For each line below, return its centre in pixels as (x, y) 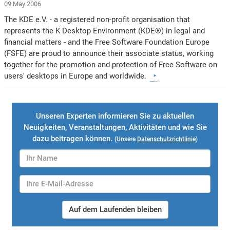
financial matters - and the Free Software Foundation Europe (107, 42)
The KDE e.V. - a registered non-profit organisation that (97, 19)
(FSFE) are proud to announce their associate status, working (109, 53)
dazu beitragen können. (73, 138)
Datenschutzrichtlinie (166, 139)
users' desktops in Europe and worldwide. (78, 76)
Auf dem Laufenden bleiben (115, 209)
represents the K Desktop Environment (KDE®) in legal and (105, 31)
